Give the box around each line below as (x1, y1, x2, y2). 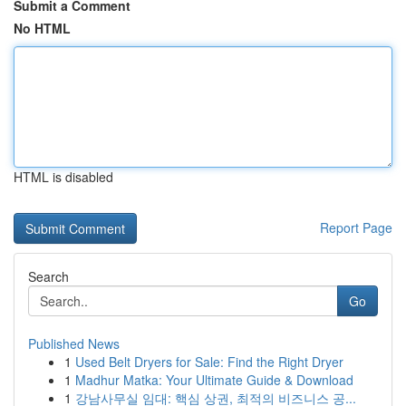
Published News (28, 334, 120, 353)
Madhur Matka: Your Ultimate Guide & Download (75, 371, 353, 389)
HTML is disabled (14, 168, 113, 186)
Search (28, 267, 69, 285)
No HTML (14, 19, 71, 37)
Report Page (320, 218, 392, 237)
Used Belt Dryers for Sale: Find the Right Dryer (75, 353, 343, 371)
